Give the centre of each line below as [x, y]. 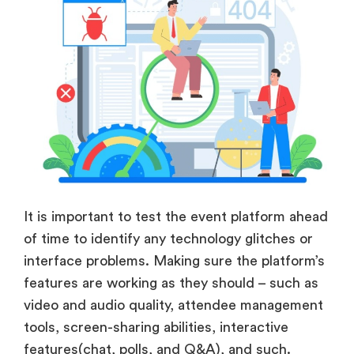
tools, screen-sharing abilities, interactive [156, 327]
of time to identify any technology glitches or [168, 238]
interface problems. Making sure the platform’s [174, 260]
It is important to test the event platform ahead [176, 216]
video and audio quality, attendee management [173, 305]
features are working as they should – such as [171, 282]
